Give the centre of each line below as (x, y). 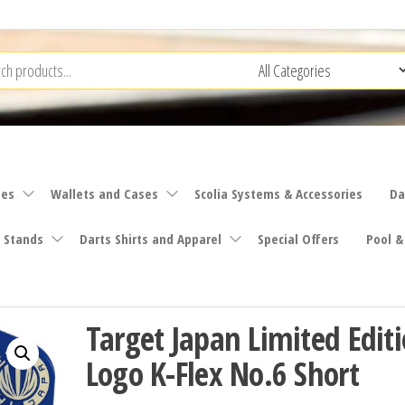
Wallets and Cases (104, 193)
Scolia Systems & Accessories (278, 193)
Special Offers (298, 238)
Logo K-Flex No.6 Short (222, 373)
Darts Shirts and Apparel (151, 238)
